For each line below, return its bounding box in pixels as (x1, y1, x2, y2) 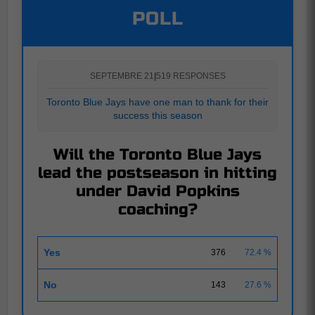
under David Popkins (75, 181, 240, 200)
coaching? (117, 200, 198, 219)
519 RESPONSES (155, 70, 226, 81)
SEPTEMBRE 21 (89, 70, 154, 81)
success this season (112, 109, 202, 121)
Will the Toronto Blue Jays (53, 145, 262, 164)
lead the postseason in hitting (38, 163, 277, 182)
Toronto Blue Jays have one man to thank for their (46, 96, 269, 108)
